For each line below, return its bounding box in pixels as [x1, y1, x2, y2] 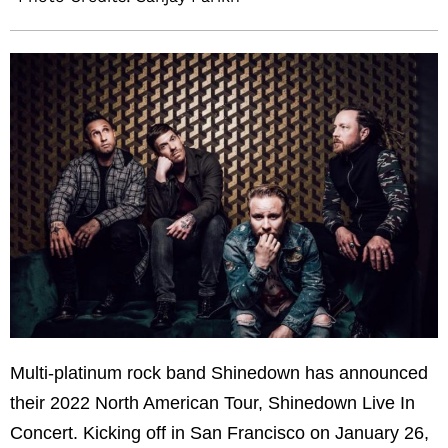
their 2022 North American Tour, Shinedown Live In [10, 393, 415, 414]
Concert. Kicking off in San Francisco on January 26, [10, 423, 429, 444]
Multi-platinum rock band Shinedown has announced [10, 363, 428, 384]
